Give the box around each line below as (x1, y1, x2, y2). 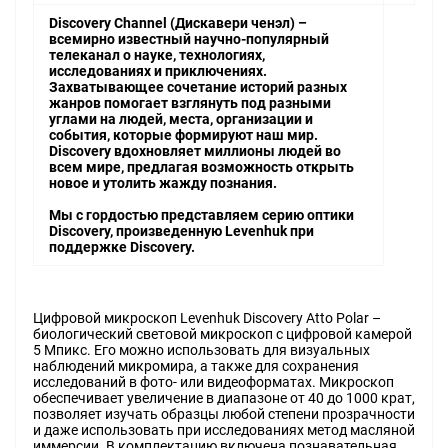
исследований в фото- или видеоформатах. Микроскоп (33, 374, 394, 391)
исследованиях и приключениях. (49, 63, 267, 80)
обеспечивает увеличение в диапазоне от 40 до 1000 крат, (33, 390, 415, 407)
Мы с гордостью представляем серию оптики (49, 207, 354, 224)
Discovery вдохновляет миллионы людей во (49, 143, 341, 160)
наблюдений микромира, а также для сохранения (33, 358, 359, 375)
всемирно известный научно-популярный (49, 31, 329, 48)
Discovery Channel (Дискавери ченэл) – (49, 15, 307, 32)
